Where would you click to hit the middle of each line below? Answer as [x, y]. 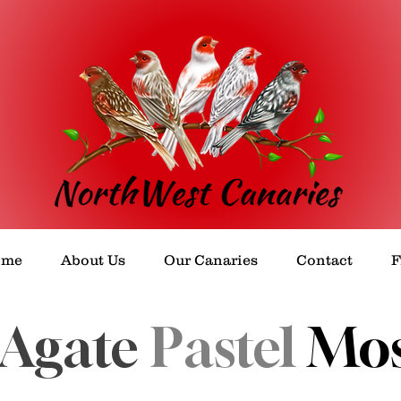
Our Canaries [210, 260]
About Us [93, 260]
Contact [324, 260]
